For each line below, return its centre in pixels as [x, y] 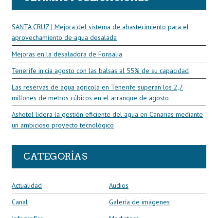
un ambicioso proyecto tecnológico [63, 125]
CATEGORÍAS [55, 156]
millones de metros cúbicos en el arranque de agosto [90, 98]
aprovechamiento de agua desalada [64, 37]
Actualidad [27, 185]
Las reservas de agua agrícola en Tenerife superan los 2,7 [97, 87]
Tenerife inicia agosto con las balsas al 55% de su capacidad [100, 70]
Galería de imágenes [139, 202]
